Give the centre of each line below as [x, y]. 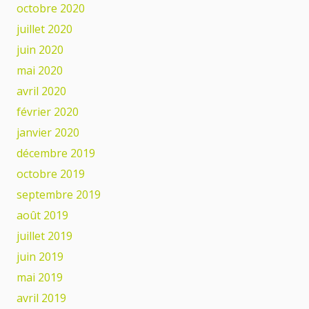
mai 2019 [40, 277]
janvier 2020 [48, 132]
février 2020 [48, 111]
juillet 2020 [44, 29]
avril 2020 [41, 91]
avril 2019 [41, 298]
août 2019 [42, 215]
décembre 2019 [56, 153]
